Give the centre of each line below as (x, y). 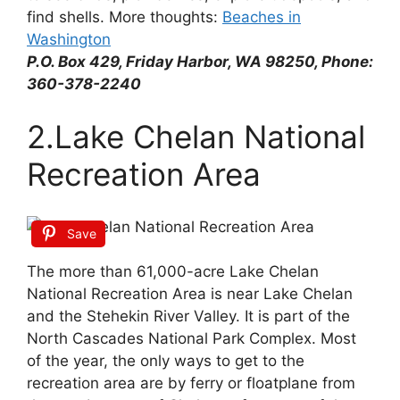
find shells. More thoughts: (125, 17)
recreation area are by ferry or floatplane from (191, 383)
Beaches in (262, 17)
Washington (69, 39)
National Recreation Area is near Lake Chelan (190, 294)
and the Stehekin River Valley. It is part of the (188, 317)
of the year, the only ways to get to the (166, 361)
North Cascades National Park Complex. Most (192, 339)
